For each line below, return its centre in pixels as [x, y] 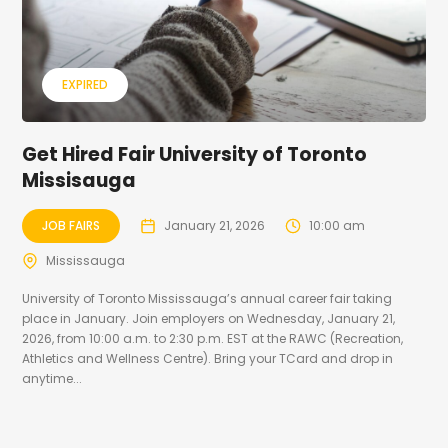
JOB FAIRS [71, 225]
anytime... [52, 378]
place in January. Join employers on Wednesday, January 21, [209, 318]
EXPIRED [85, 84]
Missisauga [79, 180]
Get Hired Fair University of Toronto [195, 154]
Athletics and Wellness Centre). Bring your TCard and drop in [208, 358]
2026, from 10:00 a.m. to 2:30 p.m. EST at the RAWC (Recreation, [213, 338]
